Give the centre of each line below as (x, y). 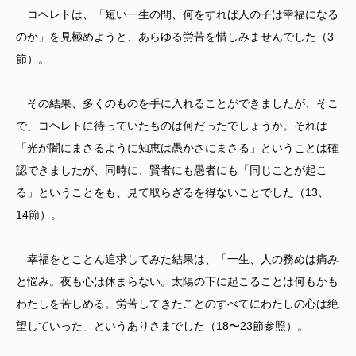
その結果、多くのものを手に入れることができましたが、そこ (177, 103)
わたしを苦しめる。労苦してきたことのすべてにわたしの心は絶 (177, 304)
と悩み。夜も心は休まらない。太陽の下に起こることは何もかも (177, 281)
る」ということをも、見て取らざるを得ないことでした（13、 (172, 192)
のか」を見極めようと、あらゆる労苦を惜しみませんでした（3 (175, 37)
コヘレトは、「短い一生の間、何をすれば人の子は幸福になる (177, 14)
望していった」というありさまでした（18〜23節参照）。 (162, 326)
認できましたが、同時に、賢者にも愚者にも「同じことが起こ (172, 170)
